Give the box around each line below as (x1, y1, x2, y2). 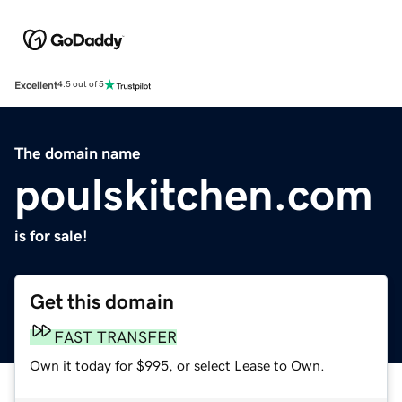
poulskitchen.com (14, 171, 373, 217)
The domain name (14, 144, 141, 162)
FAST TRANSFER (54, 328, 177, 345)
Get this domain (30, 291, 174, 312)
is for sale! (14, 227, 88, 244)
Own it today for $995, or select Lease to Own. (30, 357, 325, 372)
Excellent (14, 79, 57, 91)
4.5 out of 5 (57, 80, 104, 90)
